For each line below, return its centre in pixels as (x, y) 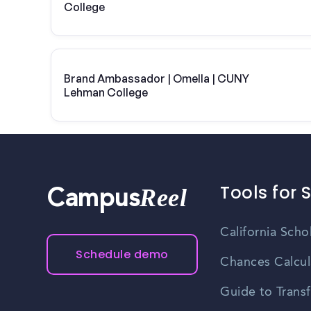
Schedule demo (122, 255)
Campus (93, 201)
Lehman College (106, 92)
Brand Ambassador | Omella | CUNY (157, 78)
